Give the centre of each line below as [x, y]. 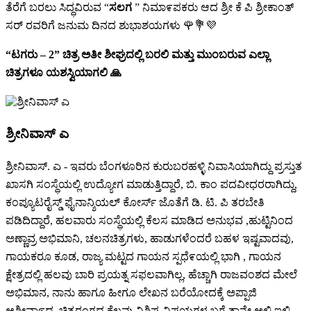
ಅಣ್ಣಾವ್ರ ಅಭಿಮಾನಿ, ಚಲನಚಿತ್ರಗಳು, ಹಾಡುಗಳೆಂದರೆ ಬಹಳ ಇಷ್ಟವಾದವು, [150, 239]
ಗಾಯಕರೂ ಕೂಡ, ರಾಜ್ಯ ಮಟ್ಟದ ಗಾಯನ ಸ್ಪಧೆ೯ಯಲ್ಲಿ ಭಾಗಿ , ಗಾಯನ [143, 257]
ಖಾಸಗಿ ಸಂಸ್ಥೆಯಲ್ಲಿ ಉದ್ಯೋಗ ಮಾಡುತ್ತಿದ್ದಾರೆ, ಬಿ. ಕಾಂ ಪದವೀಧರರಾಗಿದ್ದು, [151, 185]
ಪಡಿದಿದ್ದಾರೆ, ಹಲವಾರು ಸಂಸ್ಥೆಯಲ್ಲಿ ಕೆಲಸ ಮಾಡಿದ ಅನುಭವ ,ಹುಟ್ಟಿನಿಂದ [149, 221]
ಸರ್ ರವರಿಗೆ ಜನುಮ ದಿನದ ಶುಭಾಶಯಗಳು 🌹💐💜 [111, 25]
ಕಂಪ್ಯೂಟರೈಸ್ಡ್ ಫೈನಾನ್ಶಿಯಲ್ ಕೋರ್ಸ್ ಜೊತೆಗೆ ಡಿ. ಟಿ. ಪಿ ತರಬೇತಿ [135, 203]
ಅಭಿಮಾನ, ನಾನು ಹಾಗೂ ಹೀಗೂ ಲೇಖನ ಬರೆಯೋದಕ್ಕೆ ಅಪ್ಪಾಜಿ [131, 293]
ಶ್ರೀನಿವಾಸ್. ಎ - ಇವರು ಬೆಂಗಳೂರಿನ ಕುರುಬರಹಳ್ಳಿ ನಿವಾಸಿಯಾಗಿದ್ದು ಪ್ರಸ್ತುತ [154, 167]
